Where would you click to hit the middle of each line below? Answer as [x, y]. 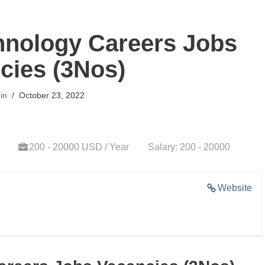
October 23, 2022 [52, 95]
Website [235, 188]
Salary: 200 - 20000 [189, 147]
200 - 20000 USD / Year [79, 147]
